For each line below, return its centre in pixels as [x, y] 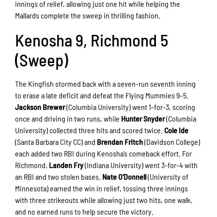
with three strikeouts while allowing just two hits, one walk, [104, 200]
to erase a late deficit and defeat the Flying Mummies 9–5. [102, 95]
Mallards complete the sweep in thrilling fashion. [88, 15]
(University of [168, 177]
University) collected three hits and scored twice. [90, 130]
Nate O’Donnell [124, 177]
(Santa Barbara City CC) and [56, 142]
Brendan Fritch [120, 142]
